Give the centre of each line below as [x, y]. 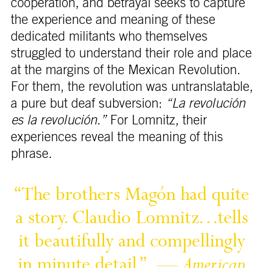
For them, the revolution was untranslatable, [132, 86]
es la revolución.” [58, 120]
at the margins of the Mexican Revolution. [125, 70]
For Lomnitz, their [156, 120]
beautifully [76, 242]
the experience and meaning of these [113, 19]
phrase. [31, 153]
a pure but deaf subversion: [88, 103]
